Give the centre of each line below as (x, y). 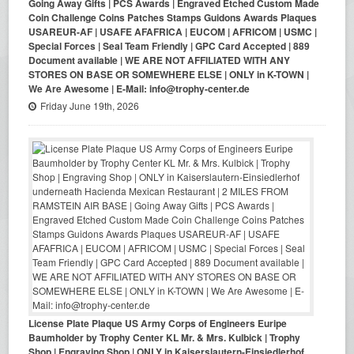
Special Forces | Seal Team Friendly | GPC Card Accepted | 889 (169, 46)
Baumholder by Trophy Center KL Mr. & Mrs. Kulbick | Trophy (165, 337)
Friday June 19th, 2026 (90, 105)
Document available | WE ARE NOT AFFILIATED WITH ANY (160, 60)
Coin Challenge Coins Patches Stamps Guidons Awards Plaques (173, 17)
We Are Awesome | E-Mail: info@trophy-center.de (139, 88)
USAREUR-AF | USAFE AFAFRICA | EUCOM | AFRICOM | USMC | (173, 32)
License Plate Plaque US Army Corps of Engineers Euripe (158, 323)
